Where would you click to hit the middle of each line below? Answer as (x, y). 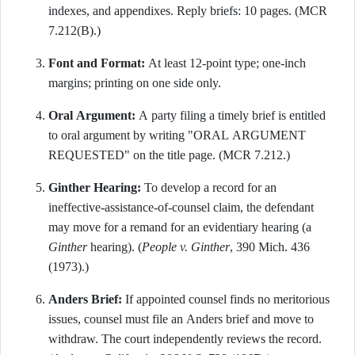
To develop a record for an (209, 187)
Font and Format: (97, 63)
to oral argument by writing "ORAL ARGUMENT (177, 135)
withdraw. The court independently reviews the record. (185, 339)
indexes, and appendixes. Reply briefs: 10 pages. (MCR (188, 11)
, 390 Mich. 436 (270, 247)
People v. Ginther (186, 247)
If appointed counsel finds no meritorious (226, 299)
